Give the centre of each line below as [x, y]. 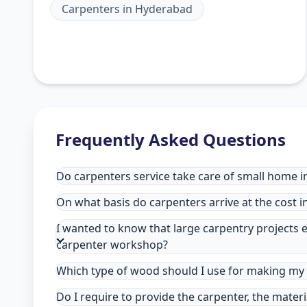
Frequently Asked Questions [171, 139]
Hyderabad [164, 9]
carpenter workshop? [112, 245]
